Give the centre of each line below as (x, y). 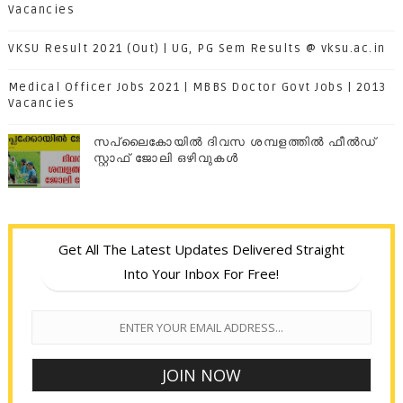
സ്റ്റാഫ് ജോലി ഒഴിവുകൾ (166, 159)
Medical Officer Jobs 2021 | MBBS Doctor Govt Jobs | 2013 (197, 88)
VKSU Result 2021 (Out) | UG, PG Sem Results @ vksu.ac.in (197, 49)
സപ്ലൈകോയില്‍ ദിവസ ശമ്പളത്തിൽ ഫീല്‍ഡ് (235, 143)
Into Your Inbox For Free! (201, 274)
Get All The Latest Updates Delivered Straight (201, 250)
